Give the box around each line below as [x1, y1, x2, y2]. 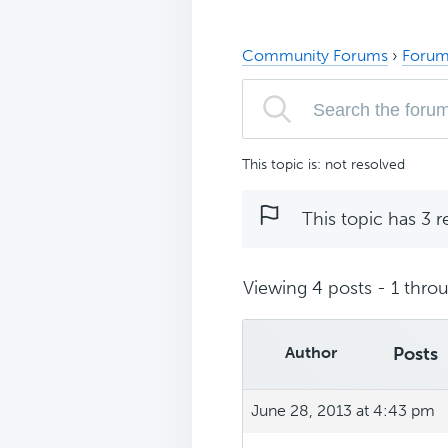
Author [284, 342, 337, 362]
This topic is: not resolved [242, 155, 405, 173]
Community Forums [242, 45, 388, 65]
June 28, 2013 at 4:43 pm [251, 400, 435, 420]
